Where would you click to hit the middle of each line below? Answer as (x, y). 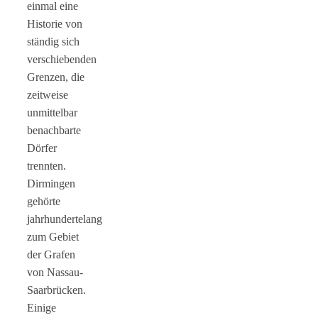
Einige (42, 307)
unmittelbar (52, 112)
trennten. (46, 165)
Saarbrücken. (56, 290)
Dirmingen (51, 183)
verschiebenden (62, 59)
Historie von (55, 23)
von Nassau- (55, 272)
